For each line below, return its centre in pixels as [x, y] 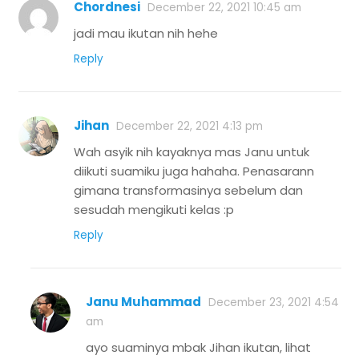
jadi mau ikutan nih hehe [146, 34]
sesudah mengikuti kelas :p [154, 210]
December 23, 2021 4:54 [274, 303]
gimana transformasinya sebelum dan [188, 191]
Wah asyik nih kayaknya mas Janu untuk [192, 152]
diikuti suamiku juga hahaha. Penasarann [194, 171]
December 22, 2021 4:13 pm [190, 127]
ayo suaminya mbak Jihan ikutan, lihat [198, 348]
